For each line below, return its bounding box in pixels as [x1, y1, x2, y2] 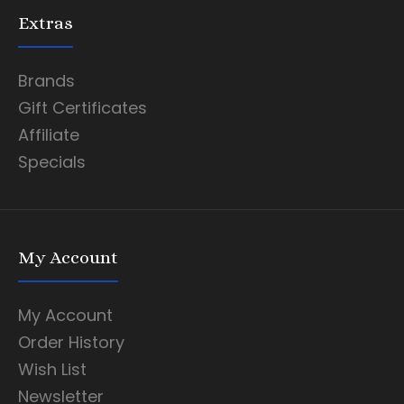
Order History [18, 331, 124, 354]
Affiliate [18, 124, 79, 147]
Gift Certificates [18, 96, 147, 120]
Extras [18, 13, 73, 34]
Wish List [18, 358, 87, 381]
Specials [18, 151, 86, 174]
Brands [18, 69, 75, 93]
